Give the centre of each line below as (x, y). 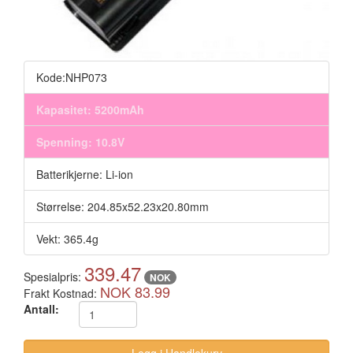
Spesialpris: (54, 277)
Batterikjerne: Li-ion (85, 175)
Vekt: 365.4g (67, 239)
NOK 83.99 (135, 292)
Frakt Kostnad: (62, 294)
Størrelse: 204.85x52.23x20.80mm (123, 207)
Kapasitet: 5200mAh (90, 110)
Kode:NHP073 (72, 78)
